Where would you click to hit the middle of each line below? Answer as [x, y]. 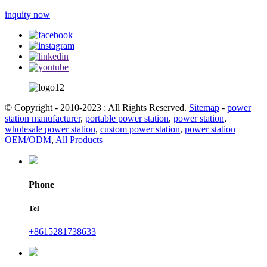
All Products [79, 140]
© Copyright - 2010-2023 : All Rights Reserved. [97, 108]
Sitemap [204, 108]
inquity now [27, 15]
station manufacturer [43, 119]
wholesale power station [50, 129]
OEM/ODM [28, 140]
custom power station [140, 129]
